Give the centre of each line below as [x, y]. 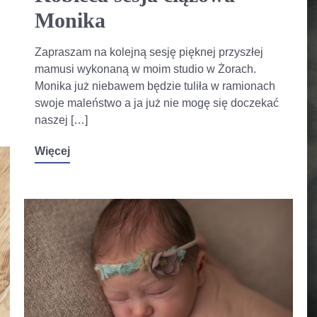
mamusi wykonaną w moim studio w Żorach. [145, 69]
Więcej [52, 151]
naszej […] [61, 120]
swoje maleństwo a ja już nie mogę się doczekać [156, 103]
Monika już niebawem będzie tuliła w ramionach [155, 86]
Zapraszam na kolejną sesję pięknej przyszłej [149, 52]
